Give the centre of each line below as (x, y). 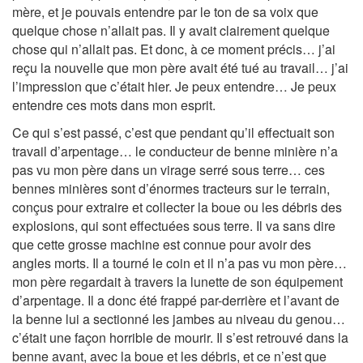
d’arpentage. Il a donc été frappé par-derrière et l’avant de (176, 300)
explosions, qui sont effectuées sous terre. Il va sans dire (174, 226)
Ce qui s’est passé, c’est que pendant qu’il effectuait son (173, 132)
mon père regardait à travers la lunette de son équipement (177, 282)
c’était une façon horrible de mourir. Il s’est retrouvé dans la (180, 337)
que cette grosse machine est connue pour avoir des (162, 244)
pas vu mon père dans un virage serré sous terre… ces (169, 170)
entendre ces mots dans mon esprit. (114, 105)
